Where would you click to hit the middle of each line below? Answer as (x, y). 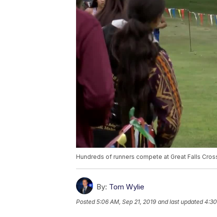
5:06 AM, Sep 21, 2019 (126, 202)
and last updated (180, 202)
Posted (86, 202)
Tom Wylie (127, 187)
